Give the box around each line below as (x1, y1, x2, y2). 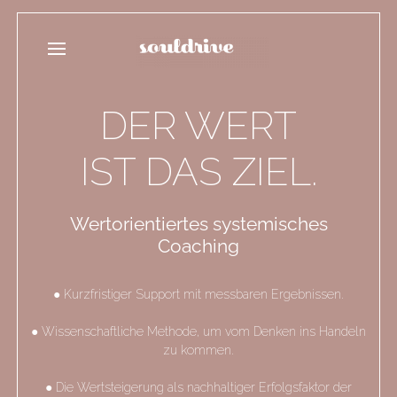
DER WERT (100, 103, 297, 148)
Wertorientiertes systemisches (69, 213, 328, 235)
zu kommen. (163, 343, 234, 357)
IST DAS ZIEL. (80, 149, 317, 194)
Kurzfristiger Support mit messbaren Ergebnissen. (64, 287, 344, 301)
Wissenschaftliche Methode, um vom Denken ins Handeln (42, 324, 366, 339)
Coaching (158, 235, 239, 257)
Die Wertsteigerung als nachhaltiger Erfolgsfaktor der (56, 380, 352, 394)
